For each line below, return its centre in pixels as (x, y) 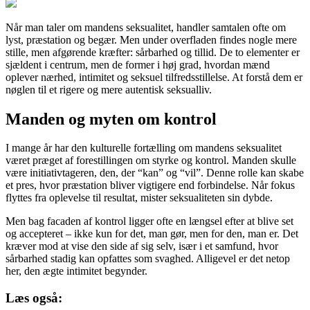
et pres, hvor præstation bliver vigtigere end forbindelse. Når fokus (150, 185)
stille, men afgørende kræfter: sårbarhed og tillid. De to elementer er (153, 52)
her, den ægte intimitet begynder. (76, 271)
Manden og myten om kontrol (111, 119)
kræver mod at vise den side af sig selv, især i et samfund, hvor (142, 246)
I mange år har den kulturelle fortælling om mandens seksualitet (144, 148)
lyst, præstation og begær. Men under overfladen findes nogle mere (151, 39)
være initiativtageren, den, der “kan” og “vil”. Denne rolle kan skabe (155, 173)
